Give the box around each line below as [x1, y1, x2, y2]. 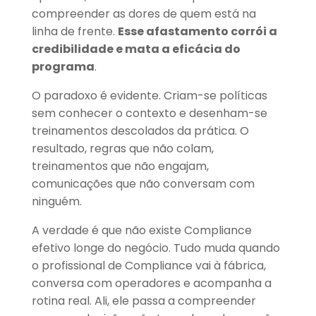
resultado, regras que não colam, [31, 140, 214, 157]
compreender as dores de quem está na [31, 6, 256, 23]
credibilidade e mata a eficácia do [31, 41, 241, 58]
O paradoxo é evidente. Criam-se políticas [31, 87, 267, 104]
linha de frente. [31, 23, 118, 40]
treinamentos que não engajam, [31, 158, 209, 175]
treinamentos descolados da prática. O [31, 123, 249, 140]
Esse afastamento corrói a [117, 23, 277, 40]
